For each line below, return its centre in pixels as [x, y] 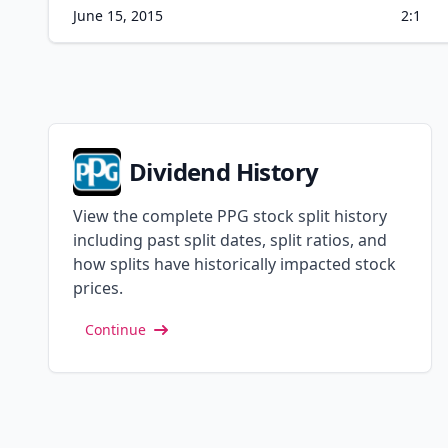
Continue [115, 329]
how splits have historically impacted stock [234, 264]
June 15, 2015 [118, 15]
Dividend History [224, 171]
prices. [98, 288]
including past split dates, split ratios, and [230, 240]
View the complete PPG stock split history [230, 216]
